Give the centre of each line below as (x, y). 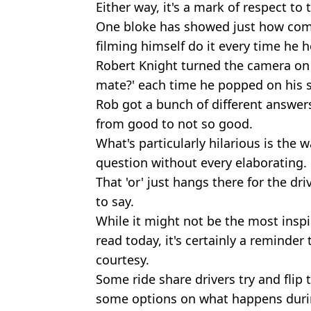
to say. (115, 201)
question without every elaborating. (201, 162)
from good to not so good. (174, 123)
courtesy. (123, 259)
